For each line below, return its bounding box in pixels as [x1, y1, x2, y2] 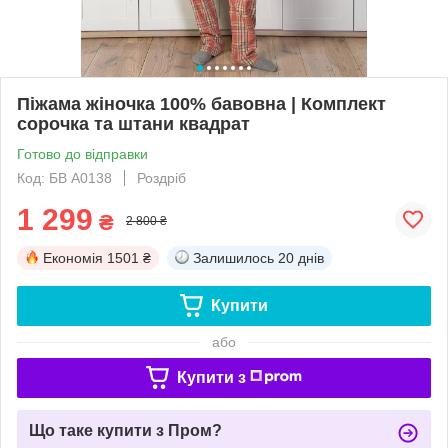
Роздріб [137, 169, 186, 186]
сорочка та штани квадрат [17, 113, 250, 134]
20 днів [278, 249, 324, 266]
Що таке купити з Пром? [29, 421, 222, 439]
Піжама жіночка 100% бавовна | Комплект [17, 93, 386, 114]
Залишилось [193, 249, 274, 266]
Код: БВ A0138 [17, 169, 112, 186]
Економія [43, 249, 103, 266]
